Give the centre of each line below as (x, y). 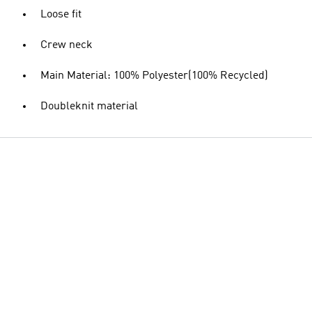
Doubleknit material (89, 107)
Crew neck (67, 45)
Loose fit (61, 15)
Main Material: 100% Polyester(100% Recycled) (154, 76)
